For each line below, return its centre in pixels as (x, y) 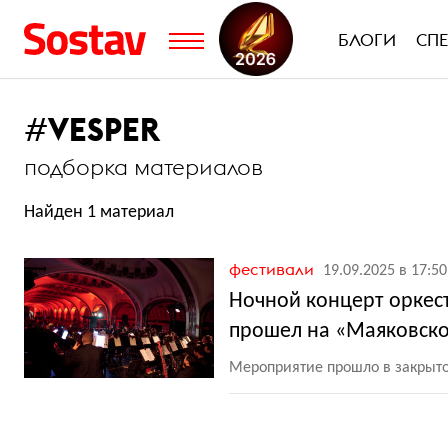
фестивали (273, 269)
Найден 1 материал (99, 212)
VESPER (104, 129)
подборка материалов (143, 167)
